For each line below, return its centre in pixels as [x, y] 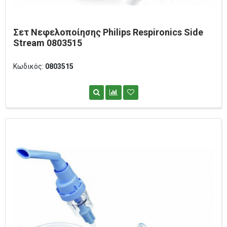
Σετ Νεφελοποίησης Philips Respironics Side [108, 32]
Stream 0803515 [48, 43]
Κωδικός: [29, 66]
